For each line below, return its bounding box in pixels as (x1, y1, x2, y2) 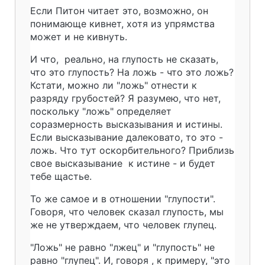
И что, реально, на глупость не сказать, (30, 53, 218, 65)
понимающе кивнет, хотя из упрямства (30, 17, 215, 30)
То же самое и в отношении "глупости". (30, 192, 215, 205)
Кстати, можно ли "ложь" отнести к (30, 79, 197, 91)
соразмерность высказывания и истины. (30, 118, 222, 130)
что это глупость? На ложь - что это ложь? (30, 66, 234, 78)
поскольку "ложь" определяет (30, 105, 172, 117)
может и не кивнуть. (30, 30, 127, 43)
